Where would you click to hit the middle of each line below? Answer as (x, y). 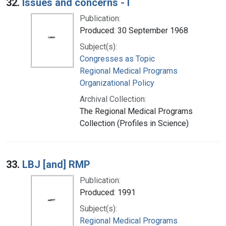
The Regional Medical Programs (136, 111)
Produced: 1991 (108, 192)
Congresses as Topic (117, 59)
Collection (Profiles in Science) (134, 123)
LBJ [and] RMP (56, 164)
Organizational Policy (117, 83)
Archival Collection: (113, 99)
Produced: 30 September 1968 (134, 30)
